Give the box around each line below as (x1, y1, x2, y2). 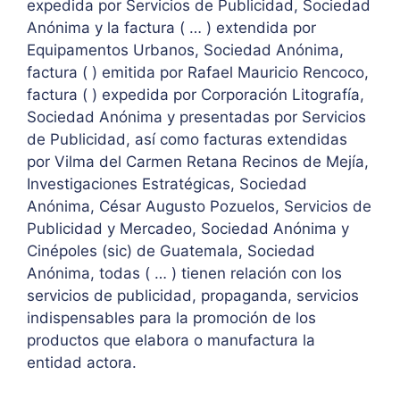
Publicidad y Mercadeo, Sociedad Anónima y (27, 220, 349, 238)
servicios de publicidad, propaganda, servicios (27, 287, 359, 305)
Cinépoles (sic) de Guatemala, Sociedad (27, 242, 315, 261)
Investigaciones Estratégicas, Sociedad (27, 175, 307, 194)
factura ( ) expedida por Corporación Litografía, (27, 86, 364, 104)
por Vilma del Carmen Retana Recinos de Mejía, (27, 153, 369, 171)
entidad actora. (27, 354, 141, 372)
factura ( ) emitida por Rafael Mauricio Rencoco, (27, 63, 369, 82)
